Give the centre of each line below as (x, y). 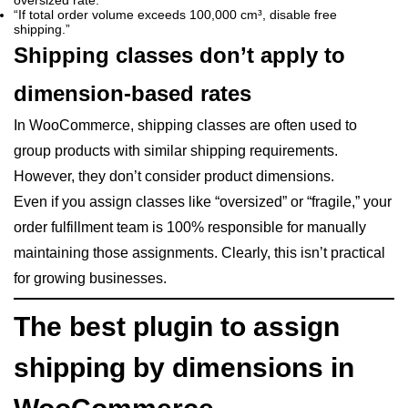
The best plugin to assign (177, 326)
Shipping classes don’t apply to (179, 55)
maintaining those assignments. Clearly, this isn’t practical (199, 253)
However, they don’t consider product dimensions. (174, 176)
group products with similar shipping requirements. (176, 151)
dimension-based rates (133, 93)
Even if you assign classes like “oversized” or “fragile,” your (203, 202)
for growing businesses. (90, 278)
